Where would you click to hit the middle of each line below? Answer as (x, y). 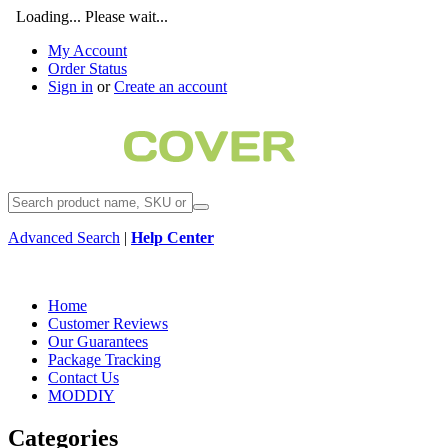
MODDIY (81, 395)
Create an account (170, 86)
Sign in (70, 86)
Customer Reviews (108, 323)
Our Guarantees (98, 341)
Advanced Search (64, 237)
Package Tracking (104, 359)
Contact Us (83, 377)
